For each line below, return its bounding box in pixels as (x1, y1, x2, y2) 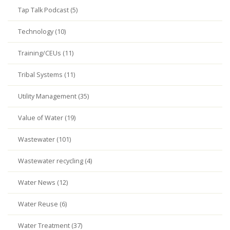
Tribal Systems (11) (18, 70, 75, 79)
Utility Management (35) (18, 92, 89, 101)
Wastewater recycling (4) (18, 157, 92, 165)
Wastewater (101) (18, 135, 71, 144)
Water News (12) (18, 178, 68, 187)
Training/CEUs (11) (18, 49, 73, 57)
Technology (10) (18, 27, 66, 36)
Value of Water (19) (18, 113, 75, 122)
